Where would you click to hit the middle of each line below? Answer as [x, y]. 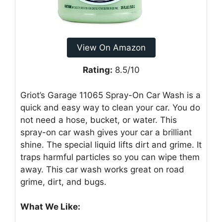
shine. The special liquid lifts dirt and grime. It [111, 144]
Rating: [97, 70]
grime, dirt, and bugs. [63, 182]
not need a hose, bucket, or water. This [99, 120]
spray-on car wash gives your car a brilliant [106, 132]
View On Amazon [111, 48]
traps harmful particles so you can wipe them [110, 157]
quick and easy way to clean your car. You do [110, 107]
